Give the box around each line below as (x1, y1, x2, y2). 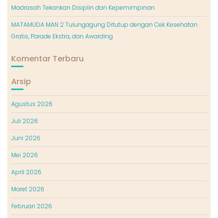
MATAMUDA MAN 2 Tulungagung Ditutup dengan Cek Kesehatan (11, 20, 198, 29)
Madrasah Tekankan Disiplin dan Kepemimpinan (11, 3, 155, 12)
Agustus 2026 (11, 100, 53, 109)
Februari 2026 (11, 202, 52, 211)
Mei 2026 (11, 151, 38, 160)
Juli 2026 (11, 117, 38, 126)
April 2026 (11, 168, 41, 177)
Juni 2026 (11, 134, 40, 143)
